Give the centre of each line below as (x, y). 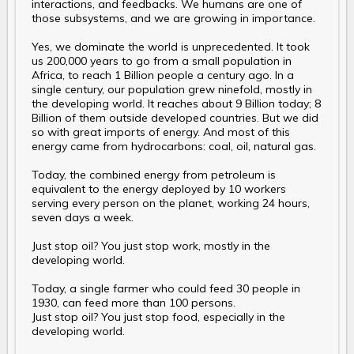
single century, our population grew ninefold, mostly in (172, 90)
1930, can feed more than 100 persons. (134, 303)
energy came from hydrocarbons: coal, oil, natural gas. (174, 147)
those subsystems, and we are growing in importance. (173, 19)
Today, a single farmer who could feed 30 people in (166, 289)
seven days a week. (83, 218)
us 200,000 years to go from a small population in (162, 61)
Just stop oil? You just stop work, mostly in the (151, 246)
